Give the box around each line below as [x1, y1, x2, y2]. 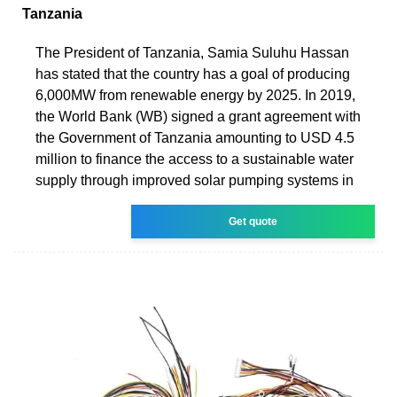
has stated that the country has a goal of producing [35, 66, 350, 82]
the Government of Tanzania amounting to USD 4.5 [35, 129, 354, 145]
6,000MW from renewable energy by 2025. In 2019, [35, 87, 355, 103]
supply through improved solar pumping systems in [35, 172, 354, 188]
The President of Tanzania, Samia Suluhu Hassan [35, 44, 349, 60]
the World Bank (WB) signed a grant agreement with [35, 108, 361, 124]
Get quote [229, 214, 278, 228]
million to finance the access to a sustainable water [35, 151, 354, 167]
